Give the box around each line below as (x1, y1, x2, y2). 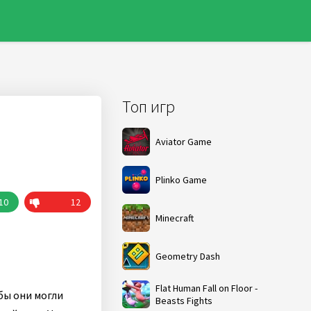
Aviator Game (155, 135, 212, 148)
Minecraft (155, 212, 194, 224)
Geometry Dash (155, 250, 220, 262)
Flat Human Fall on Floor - (155, 282, 258, 294)
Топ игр (122, 96, 175, 117)
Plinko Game (155, 174, 207, 186)
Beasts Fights (155, 294, 212, 307)
